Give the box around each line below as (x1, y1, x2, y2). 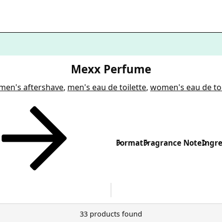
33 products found (80, 209, 142, 219)
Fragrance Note (143, 137, 202, 148)
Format (116, 137, 143, 148)
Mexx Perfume (71, 61, 151, 77)
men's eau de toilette (67, 81, 146, 93)
